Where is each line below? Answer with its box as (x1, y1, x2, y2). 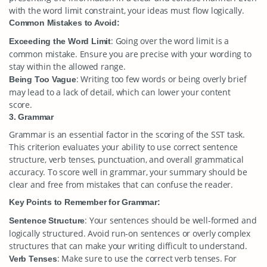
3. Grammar (9, 112, 54, 122)
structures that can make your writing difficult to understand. (9, 240, 247, 252)
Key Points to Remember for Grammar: (9, 197, 160, 207)
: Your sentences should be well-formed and (85, 215, 257, 226)
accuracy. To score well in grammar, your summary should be (9, 166, 247, 178)
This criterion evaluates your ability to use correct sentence (9, 141, 238, 153)
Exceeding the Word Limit (9, 36, 111, 46)
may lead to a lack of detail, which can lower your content (9, 86, 231, 98)
